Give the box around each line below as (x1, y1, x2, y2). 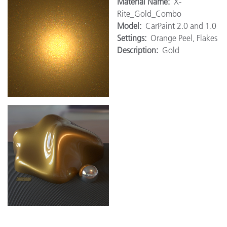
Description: (117, 45, 162, 55)
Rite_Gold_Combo (117, 8, 181, 19)
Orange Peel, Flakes (150, 32, 217, 43)
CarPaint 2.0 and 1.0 (145, 20, 216, 31)
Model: (117, 20, 145, 31)
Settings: (117, 32, 150, 43)
